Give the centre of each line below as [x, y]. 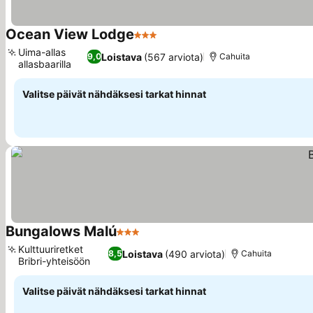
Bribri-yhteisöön [54, 261]
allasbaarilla [45, 64]
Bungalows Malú [61, 231]
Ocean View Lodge [70, 34]
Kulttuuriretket [51, 249]
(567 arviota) [174, 57]
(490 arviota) [195, 254]
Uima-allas [42, 52]
